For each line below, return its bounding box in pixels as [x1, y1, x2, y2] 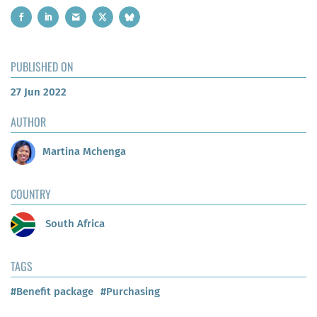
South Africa [42, 217, 105, 231]
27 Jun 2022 [11, 85, 67, 98]
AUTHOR [11, 113, 46, 130]
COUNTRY [11, 185, 51, 202]
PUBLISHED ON [11, 57, 73, 75]
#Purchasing [100, 284, 160, 298]
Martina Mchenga [42, 145, 126, 158]
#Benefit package [11, 284, 93, 298]
